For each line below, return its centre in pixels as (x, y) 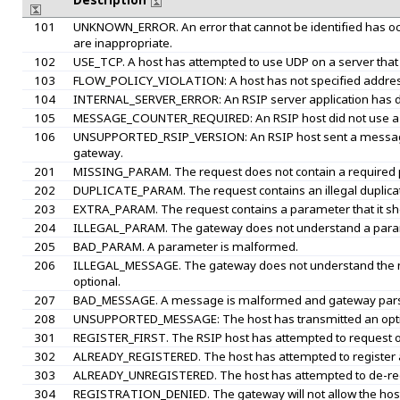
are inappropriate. (122, 43)
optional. (96, 282)
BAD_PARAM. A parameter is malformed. (185, 247)
